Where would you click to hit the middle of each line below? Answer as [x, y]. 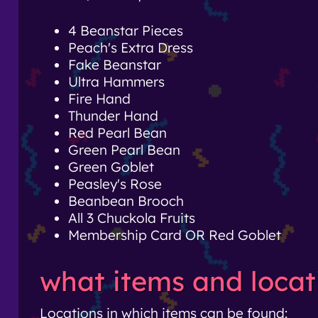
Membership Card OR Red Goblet [175, 235]
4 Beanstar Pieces [126, 31]
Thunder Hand [113, 116]
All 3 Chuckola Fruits [132, 218]
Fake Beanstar [115, 65]
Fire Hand [99, 99]
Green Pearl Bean [124, 150]
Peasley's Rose [115, 184]
